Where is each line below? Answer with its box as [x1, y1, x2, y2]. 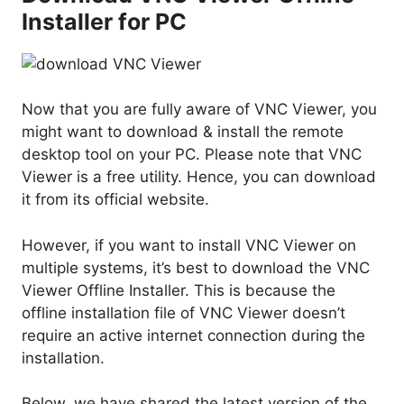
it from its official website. [22, 190, 209, 209]
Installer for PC [22, 7, 187, 35]
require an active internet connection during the [22, 326, 365, 344]
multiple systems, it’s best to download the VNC [22, 258, 370, 277]
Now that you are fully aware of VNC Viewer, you [22, 100, 377, 119]
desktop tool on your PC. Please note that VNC [22, 145, 362, 164]
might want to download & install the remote [22, 123, 344, 142]
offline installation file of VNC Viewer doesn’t [22, 303, 345, 322]
